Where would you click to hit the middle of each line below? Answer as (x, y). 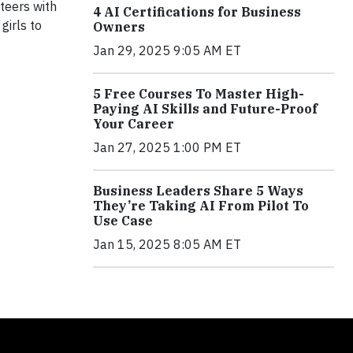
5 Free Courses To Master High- (199, 93)
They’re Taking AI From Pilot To (201, 205)
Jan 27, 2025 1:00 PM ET (167, 147)
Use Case (123, 220)
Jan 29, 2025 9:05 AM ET (167, 50)
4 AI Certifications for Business (197, 11)
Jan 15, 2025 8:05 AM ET (167, 244)
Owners (119, 26)
